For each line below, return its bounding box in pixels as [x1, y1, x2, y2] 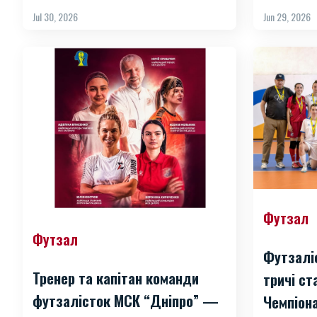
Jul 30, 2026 [33, 9, 78, 25]
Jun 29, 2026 [263, 9, 311, 25]
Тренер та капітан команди [33, 266, 199, 289]
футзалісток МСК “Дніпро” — [33, 289, 219, 311]
